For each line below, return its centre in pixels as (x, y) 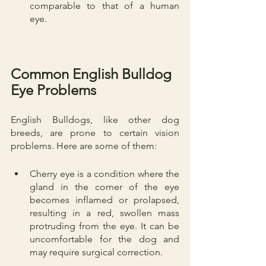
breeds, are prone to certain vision (95, 132)
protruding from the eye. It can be (104, 226)
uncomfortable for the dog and (104, 239)
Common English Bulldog (93, 74)
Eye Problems (53, 90)
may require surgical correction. (96, 252)
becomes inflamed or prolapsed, (104, 199)
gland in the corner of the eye (104, 186)
